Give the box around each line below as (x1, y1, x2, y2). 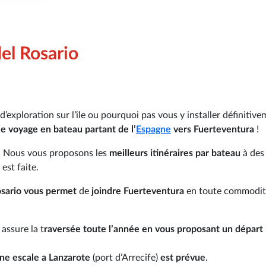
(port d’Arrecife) (90, 252, 160, 262)
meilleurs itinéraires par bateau (109, 148, 243, 158)
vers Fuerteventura (171, 124, 254, 134)
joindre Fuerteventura (89, 186, 184, 196)
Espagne (136, 124, 171, 134)
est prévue (160, 252, 205, 262)
